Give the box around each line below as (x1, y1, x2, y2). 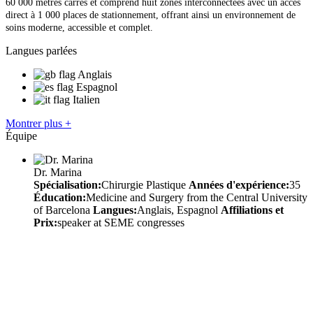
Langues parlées (6, 44, 77, 57)
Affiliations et (221, 203, 284, 216)
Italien (73, 93, 100, 105)
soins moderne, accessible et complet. (6, 22, 153, 33)
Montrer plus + (6, 117, 71, 129)
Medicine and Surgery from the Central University (86, 191, 307, 203)
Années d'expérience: (189, 178, 289, 191)
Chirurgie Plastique (101, 178, 189, 191)
